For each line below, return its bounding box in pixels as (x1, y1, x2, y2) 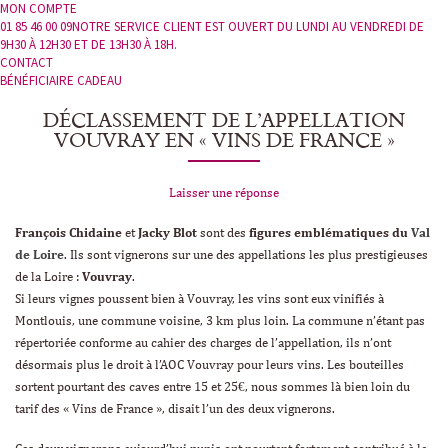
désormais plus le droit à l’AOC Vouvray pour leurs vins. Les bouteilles (15, 359, 404, 373)
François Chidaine (15, 227, 122, 241)
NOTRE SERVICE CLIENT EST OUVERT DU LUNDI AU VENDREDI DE (72, 18, 424, 35)
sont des (197, 227, 249, 241)
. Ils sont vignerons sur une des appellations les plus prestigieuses (64, 249, 428, 263)
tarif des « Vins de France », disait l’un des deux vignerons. (15, 403, 335, 417)
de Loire (15, 249, 64, 263)
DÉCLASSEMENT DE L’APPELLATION (43, 104, 405, 136)
